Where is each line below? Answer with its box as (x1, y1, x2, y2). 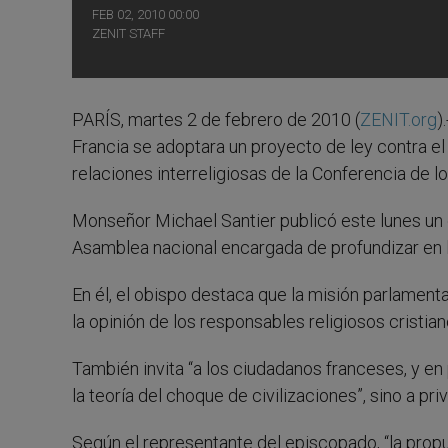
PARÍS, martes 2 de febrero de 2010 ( (72, 109, 360, 130)
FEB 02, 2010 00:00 (92, 7, 199, 22)
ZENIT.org (360, 109, 437, 130)
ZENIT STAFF (92, 26, 165, 41)
